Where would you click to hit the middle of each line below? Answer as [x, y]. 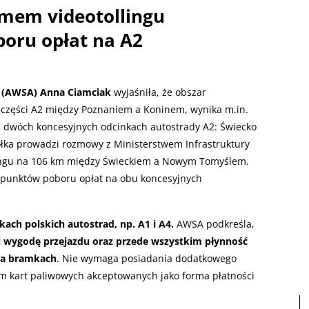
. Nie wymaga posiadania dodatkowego [147, 258]
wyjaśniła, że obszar [159, 92]
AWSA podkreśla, [214, 223]
